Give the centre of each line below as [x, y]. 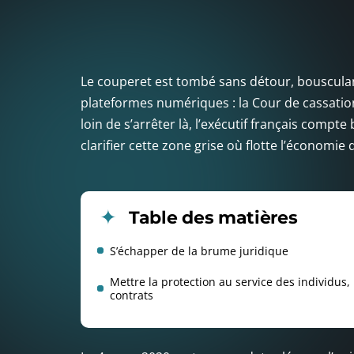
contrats [132, 295]
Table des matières [213, 217]
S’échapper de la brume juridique [199, 250]
